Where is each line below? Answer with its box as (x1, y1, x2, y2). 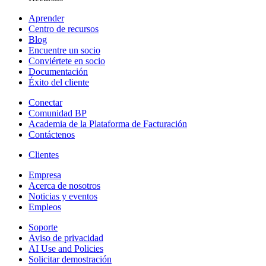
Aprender (28, 12, 64, 23)
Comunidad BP (28, 107, 87, 118)
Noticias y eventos (28, 191, 97, 201)
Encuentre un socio (28, 45, 100, 55)
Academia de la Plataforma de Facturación (28, 118, 187, 129)
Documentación (28, 66, 88, 77)
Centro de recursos (28, 23, 99, 34)
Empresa (28, 169, 61, 180)
